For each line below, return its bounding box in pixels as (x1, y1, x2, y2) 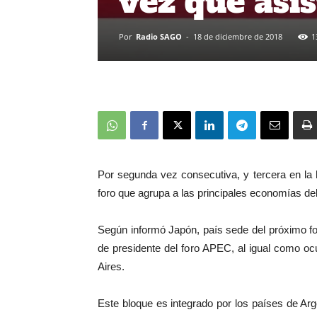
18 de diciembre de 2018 (193, 31, 282, 42)
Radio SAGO (136, 31, 182, 42)
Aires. (98, 260, 125, 272)
